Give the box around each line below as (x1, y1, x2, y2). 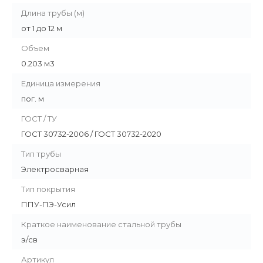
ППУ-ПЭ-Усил (21, 200, 76, 210)
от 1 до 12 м (21, 23, 62, 33)
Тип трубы (21, 149, 61, 159)
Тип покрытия (21, 184, 75, 194)
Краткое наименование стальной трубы (21, 220, 181, 230)
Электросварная (21, 164, 89, 174)
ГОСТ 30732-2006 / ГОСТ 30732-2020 (21, 129, 161, 139)
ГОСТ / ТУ (21, 114, 57, 124)
